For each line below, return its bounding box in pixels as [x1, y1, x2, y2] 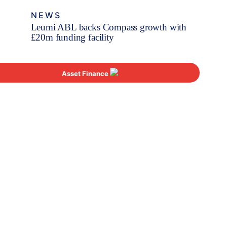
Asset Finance [62, 69, 110, 78]
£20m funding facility [30, 31, 114, 43]
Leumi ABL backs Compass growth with [30, 21, 186, 32]
